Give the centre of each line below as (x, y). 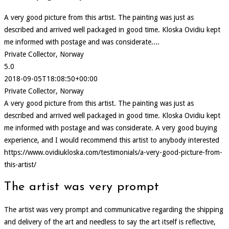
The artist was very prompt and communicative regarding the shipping (114, 209)
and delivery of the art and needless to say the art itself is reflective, (110, 222)
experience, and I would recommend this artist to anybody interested (112, 140)
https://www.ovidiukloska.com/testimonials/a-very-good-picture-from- (113, 153)
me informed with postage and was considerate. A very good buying (111, 128)
